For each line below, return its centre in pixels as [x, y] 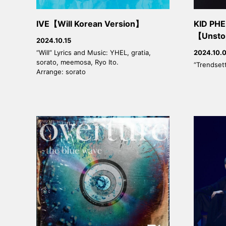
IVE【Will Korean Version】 [90, 24]
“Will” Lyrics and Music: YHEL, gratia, [94, 52]
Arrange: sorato [61, 71]
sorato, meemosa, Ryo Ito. [77, 62]
